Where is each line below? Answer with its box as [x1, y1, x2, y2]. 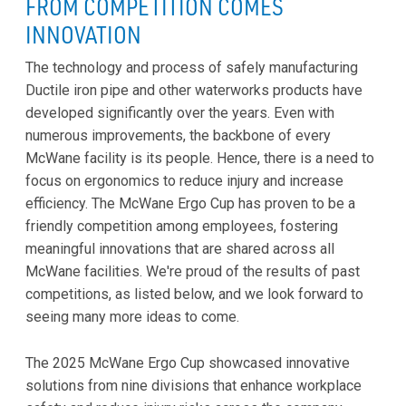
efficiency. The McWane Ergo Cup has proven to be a [25, 195, 355, 213]
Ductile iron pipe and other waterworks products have [25, 82, 362, 100]
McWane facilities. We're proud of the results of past [25, 263, 360, 281]
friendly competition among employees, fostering [25, 217, 338, 236]
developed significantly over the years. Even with [25, 104, 334, 122]
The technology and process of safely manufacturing [25, 59, 358, 77]
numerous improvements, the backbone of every [25, 127, 331, 145]
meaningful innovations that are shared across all [25, 240, 334, 258]
